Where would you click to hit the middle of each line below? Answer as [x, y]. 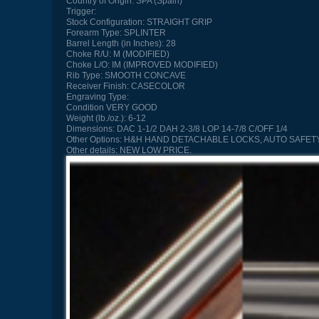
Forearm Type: [94, 33]
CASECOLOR [157, 87]
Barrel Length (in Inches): [115, 44]
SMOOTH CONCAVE [144, 76]
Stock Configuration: [105, 22]
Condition [85, 108]
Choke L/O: [88, 65]
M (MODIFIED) [140, 54]
